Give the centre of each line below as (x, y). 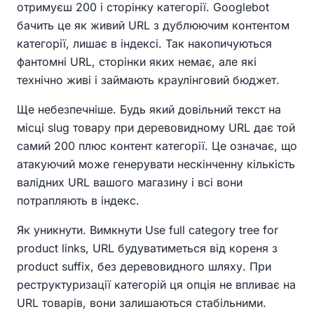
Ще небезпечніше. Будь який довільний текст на (149, 110)
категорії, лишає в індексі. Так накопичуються (144, 44)
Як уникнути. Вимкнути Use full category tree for (148, 230)
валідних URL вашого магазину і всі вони (130, 183)
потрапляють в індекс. (78, 201)
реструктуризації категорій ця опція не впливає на (156, 285)
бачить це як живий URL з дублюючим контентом (153, 26)
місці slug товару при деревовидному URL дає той (156, 128)
